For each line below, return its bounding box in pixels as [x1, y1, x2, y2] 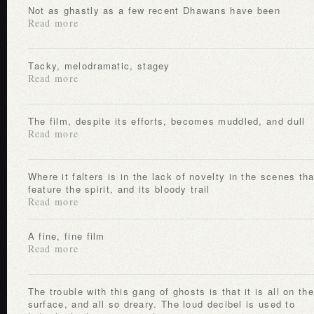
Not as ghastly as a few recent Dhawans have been [34, 4, 281, 17]
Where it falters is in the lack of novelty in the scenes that [27, 170, 37, 183]
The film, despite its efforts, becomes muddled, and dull [34, 114, 306, 128]
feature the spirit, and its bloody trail [27, 182, 210, 196]
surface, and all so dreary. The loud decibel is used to [27, 297, 296, 310]
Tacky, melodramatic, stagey [34, 59, 170, 72]
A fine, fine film [34, 229, 105, 243]
